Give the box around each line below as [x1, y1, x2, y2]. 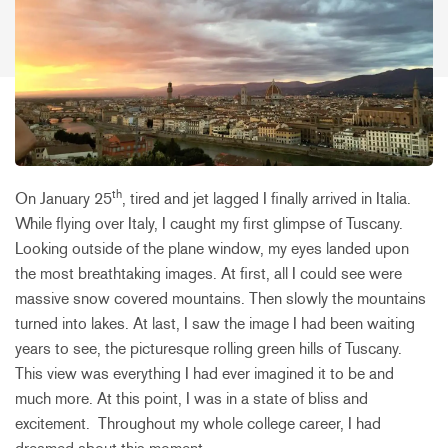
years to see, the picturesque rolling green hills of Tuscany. [15, 338, 402, 358]
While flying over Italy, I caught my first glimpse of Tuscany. [15, 213, 403, 233]
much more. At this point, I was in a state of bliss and [15, 388, 368, 408]
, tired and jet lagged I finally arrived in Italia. [122, 188, 411, 208]
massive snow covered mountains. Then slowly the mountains [15, 288, 426, 308]
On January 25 [15, 188, 112, 208]
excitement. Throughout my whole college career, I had [15, 413, 381, 433]
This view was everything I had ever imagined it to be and [15, 363, 394, 383]
